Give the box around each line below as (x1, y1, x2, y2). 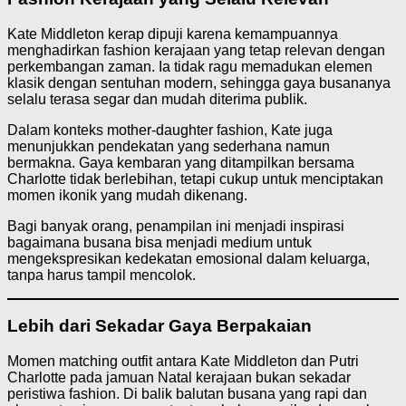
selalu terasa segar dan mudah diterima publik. (7, 91, 307, 107)
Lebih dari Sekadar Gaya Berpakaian (7, 316, 312, 336)
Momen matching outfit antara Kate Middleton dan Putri (7, 353, 359, 369)
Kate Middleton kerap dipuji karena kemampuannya (7, 25, 338, 42)
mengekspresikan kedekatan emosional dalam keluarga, (7, 250, 370, 266)
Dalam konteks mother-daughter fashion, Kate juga (7, 121, 333, 138)
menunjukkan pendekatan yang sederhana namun (7, 138, 330, 154)
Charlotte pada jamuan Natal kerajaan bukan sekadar (7, 370, 351, 385)
